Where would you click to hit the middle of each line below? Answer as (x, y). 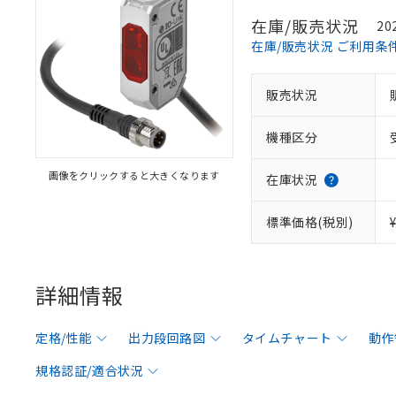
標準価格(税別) (310, 222)
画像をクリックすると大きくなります (134, 175)
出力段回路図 (167, 338)
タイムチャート (287, 338)
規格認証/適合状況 (90, 370)
